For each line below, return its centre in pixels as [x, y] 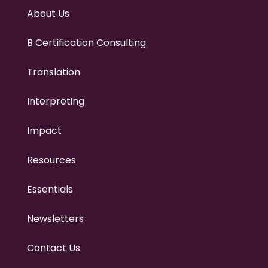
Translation [53, 72]
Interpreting [55, 101]
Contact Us [53, 248]
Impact [44, 130]
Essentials [50, 189]
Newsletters [55, 218]
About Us [48, 13]
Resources [51, 160]
